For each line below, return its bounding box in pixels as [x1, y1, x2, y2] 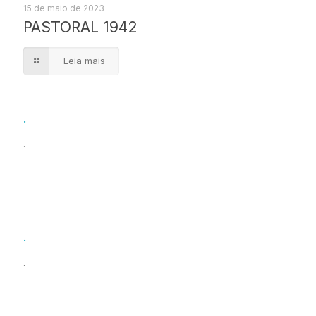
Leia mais [63, 55, 105, 66]
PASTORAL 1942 [23, 18, 138, 36]
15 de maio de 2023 [23, 3, 104, 13]
